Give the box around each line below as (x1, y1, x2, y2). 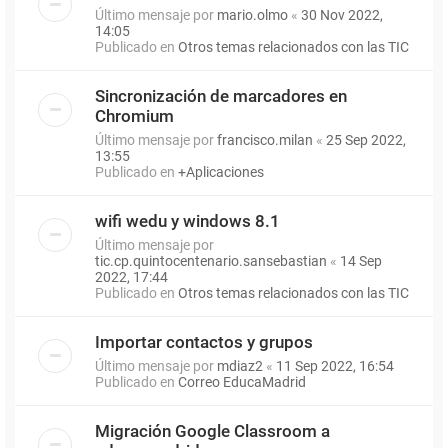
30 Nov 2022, (301, 6, 383, 23)
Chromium (95, 105, 174, 126)
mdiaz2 (217, 357, 263, 374)
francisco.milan (217, 131, 313, 148)
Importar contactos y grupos (95, 331, 313, 352)
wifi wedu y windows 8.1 (95, 210, 280, 231)
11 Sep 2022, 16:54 (276, 357, 394, 374)
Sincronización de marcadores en (95, 85, 347, 106)
